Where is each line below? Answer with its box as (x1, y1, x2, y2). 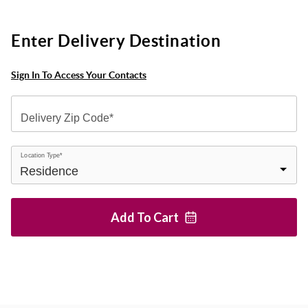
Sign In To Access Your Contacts (11, 69, 146, 80)
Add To (111, 210, 153, 225)
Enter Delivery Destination (11, 31, 221, 50)
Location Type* (21, 151, 63, 159)
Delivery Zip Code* (21, 111, 113, 124)
